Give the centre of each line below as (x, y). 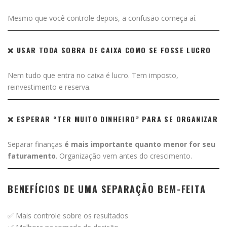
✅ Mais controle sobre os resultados (68, 215)
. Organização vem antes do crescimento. (124, 156)
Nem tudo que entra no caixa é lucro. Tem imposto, (93, 75)
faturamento (32, 156)
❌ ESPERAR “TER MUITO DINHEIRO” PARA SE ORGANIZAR (113, 119)
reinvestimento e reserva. (49, 87)
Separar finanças (36, 144)
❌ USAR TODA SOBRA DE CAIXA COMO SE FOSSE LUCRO (109, 50)
